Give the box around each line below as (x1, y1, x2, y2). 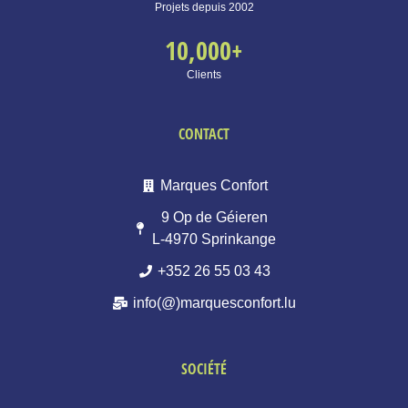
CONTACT (178, 123, 229, 144)
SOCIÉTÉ (181, 358, 227, 379)
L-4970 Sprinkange (152, 230, 277, 247)
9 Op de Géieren (160, 209, 268, 225)
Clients (187, 67, 221, 81)
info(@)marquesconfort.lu (132, 294, 296, 311)
